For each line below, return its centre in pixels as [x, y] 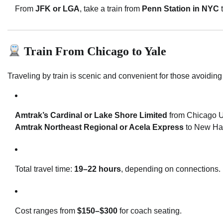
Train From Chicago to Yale [94, 51]
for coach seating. [150, 211]
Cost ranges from [46, 211]
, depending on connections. [171, 169]
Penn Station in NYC [180, 8]
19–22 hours [98, 169]
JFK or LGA [57, 8]
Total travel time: [45, 169]
